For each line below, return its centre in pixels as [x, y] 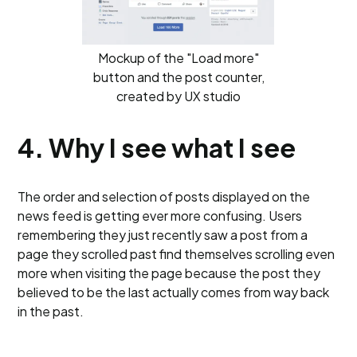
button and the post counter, [178, 77]
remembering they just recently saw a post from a [163, 235]
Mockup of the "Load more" [178, 58]
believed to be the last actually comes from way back [174, 292]
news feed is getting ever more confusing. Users [160, 216]
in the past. [51, 311]
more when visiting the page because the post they [169, 273]
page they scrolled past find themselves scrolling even [177, 254]
